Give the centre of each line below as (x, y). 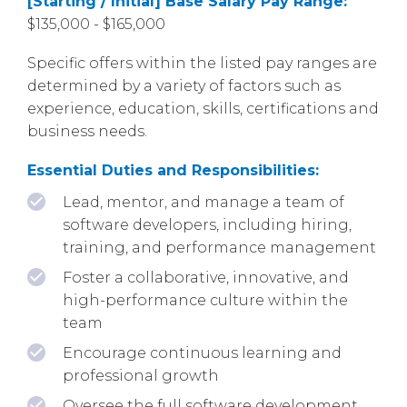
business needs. (87, 131)
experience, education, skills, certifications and (203, 108)
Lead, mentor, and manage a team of (203, 202)
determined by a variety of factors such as (184, 85)
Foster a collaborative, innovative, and (206, 277)
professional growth (141, 375)
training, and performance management (219, 247)
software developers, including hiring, (207, 224)
